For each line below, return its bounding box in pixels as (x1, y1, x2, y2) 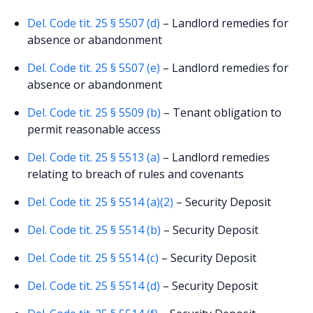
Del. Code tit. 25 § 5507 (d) (27, 15, 161, 31)
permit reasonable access (27, 121, 161, 137)
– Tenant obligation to (161, 104, 282, 120)
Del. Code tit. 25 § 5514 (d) (27, 277, 161, 293)
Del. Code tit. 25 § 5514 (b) (27, 221, 161, 238)
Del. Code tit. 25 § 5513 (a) (27, 149, 161, 165)
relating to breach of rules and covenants (27, 166, 245, 182)
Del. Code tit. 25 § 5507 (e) (27, 59, 161, 75)
